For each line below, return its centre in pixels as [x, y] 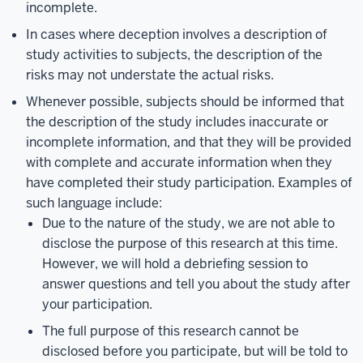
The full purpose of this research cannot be [171, 331]
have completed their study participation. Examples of [189, 182]
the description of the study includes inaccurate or [177, 122]
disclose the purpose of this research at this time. [190, 243]
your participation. [97, 304]
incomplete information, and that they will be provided [189, 142]
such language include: [94, 203]
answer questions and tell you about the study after [196, 284]
